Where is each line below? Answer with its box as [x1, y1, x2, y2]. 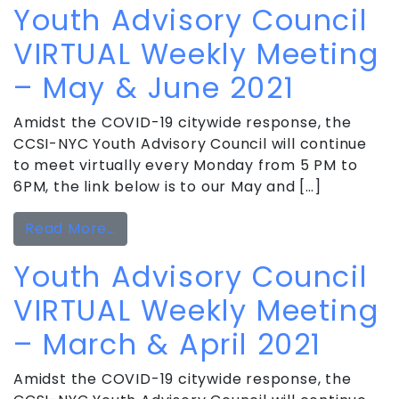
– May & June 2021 [13, 67, 295, 108]
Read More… [25, 217, 116, 239]
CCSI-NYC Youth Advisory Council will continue [13, 133, 367, 154]
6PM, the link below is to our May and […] [13, 175, 322, 197]
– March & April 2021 [13, 323, 322, 364]
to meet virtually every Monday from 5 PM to [13, 154, 358, 175]
